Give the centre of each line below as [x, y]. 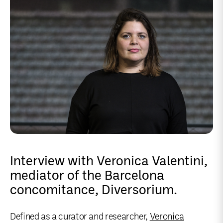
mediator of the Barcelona [87, 176]
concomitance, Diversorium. [94, 190]
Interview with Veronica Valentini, [109, 161]
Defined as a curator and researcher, [80, 217]
